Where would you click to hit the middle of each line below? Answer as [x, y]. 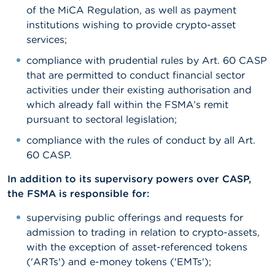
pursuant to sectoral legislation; [102, 119]
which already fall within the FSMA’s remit [127, 104]
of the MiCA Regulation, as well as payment [131, 10]
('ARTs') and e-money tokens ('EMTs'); [119, 261]
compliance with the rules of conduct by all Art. [141, 140]
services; [47, 39]
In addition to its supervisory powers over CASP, [129, 179]
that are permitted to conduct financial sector [136, 75]
